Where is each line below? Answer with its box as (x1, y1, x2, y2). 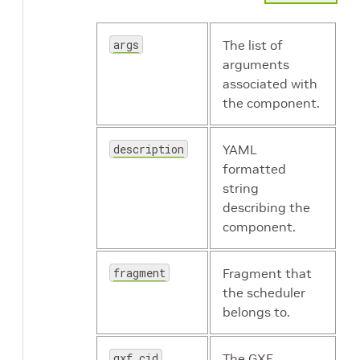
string (223, 180, 259, 197)
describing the (223, 199, 310, 216)
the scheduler (223, 284, 305, 301)
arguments (223, 56, 289, 73)
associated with (223, 76, 317, 92)
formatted (223, 161, 286, 178)
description (113, 141, 184, 157)
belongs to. (223, 304, 290, 321)
